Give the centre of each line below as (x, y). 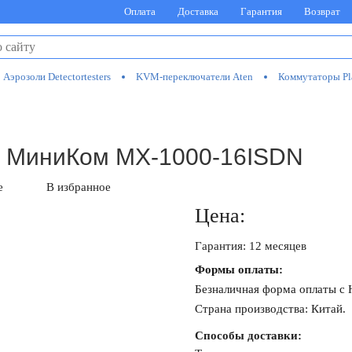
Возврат (322, 11)
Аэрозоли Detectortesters (57, 77)
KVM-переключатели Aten (194, 77)
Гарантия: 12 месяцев (251, 246)
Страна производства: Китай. (270, 309)
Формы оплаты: (239, 269)
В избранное (79, 187)
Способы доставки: (248, 335)
